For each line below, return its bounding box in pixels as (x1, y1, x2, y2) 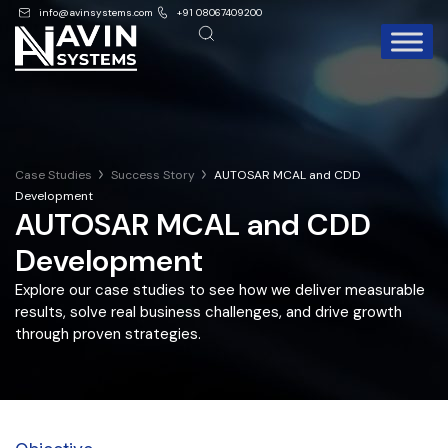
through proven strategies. (15, 324, 201, 344)
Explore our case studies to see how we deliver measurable (15, 280, 425, 300)
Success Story (111, 167, 195, 183)
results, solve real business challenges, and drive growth (15, 302, 402, 322)
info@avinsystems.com (38, 6, 153, 19)
